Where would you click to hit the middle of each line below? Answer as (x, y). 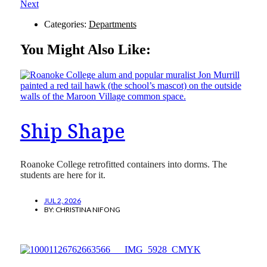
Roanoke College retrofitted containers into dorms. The (123, 164)
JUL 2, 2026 (62, 201)
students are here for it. (63, 175)
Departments (112, 24)
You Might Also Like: (85, 50)
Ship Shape (72, 131)
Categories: (66, 24)
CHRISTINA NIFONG (88, 210)
